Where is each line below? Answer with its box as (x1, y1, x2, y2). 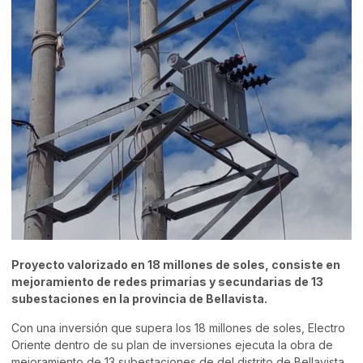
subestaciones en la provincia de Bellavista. (11, 292, 267, 306)
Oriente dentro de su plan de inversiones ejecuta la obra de (11, 337, 333, 352)
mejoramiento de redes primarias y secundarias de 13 (11, 275, 323, 289)
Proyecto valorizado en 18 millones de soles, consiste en (11, 258, 340, 272)
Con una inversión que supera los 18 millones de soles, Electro (11, 320, 345, 335)
